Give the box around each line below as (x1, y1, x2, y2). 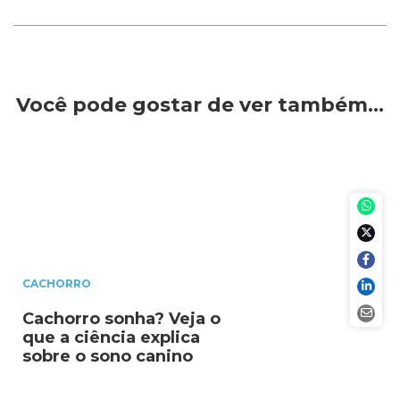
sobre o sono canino (22, 346, 193, 366)
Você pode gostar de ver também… (16, 93, 384, 118)
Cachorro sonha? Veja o (22, 308, 221, 329)
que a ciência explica (22, 327, 200, 347)
